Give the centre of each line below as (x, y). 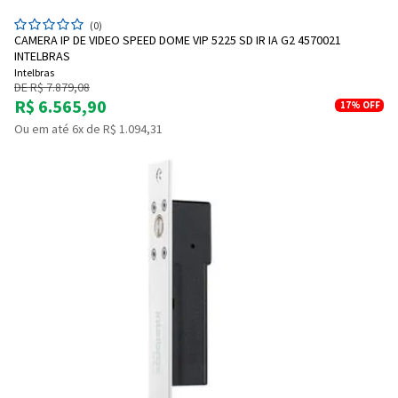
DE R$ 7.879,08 (52, 88)
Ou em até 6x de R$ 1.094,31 (88, 129)
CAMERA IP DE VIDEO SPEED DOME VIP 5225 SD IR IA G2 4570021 (178, 40)
